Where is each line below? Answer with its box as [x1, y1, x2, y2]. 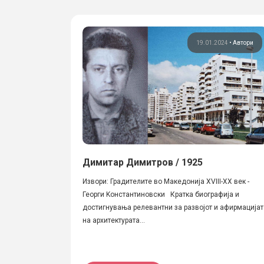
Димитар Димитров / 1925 [82, 157, 203, 168]
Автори [233, 39, 254, 46]
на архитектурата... [82, 216, 145, 225]
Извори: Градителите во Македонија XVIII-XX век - [82, 177, 249, 186]
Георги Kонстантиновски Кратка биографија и [82, 190, 239, 199]
